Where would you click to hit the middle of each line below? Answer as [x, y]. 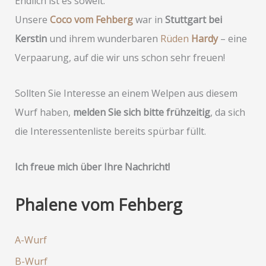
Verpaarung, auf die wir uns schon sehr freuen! [120, 57]
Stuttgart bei [193, 19]
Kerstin [31, 38]
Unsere [32, 19]
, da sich [227, 112]
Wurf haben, [44, 112]
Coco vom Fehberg [91, 19]
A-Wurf [31, 240]
